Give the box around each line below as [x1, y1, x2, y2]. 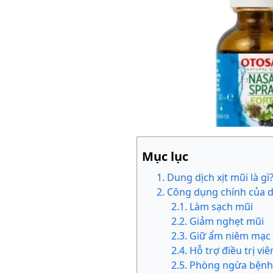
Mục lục [142, 148, 188, 165]
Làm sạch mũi [190, 200, 253, 214]
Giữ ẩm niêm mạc [190, 229, 271, 243]
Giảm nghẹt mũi [190, 214, 264, 229]
